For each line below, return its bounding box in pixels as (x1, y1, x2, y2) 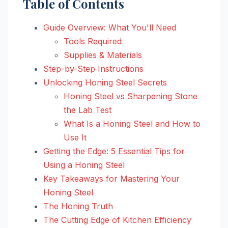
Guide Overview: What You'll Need (43, 22, 176, 33)
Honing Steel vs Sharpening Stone (64, 91, 197, 101)
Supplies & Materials (64, 49, 142, 60)
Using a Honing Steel (43, 159, 125, 170)
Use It (64, 132, 87, 142)
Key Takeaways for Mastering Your (43, 173, 180, 184)
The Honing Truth (43, 201, 113, 211)
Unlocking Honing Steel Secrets (43, 77, 167, 88)
